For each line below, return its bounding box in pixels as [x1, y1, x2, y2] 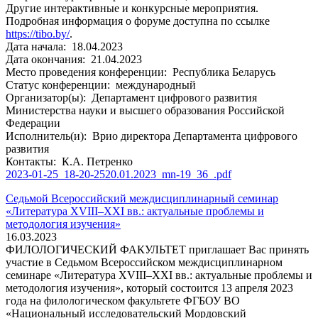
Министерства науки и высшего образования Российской [6, 104, 285, 116]
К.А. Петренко [59, 155, 133, 168]
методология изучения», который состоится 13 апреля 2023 [6, 281, 293, 294]
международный [113, 78, 196, 91]
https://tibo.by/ [6, 27, 70, 40]
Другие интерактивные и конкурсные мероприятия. [6, 1, 258, 14]
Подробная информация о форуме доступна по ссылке [6, 14, 270, 27]
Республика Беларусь [170, 65, 275, 78]
